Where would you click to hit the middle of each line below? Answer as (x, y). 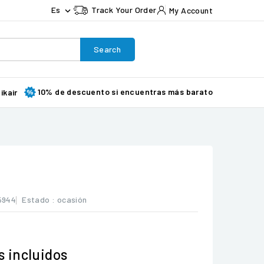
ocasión (72, 199)
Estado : (39, 199)
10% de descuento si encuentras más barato (125, 92)
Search (107, 49)
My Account (191, 10)
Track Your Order (124, 10)
